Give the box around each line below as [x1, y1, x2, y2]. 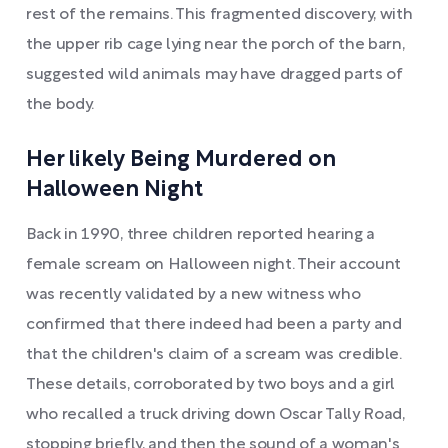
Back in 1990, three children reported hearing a [26, 228, 375, 242]
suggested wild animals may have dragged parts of [26, 68, 403, 82]
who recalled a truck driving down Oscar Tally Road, [26, 408, 405, 422]
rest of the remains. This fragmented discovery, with [26, 8, 413, 22]
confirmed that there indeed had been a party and [26, 318, 402, 332]
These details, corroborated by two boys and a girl [26, 378, 395, 392]
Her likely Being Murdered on [26, 150, 336, 170]
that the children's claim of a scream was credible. [26, 348, 402, 362]
